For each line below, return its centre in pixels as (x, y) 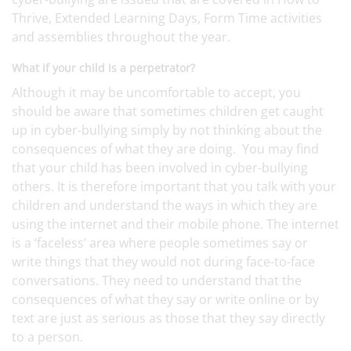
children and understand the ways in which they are (165, 205)
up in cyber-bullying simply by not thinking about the (167, 130)
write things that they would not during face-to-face (163, 262)
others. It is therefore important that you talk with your (174, 186)
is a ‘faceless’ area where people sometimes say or (160, 243)
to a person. (47, 337)
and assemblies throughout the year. (121, 37)
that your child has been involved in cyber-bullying (160, 168)
